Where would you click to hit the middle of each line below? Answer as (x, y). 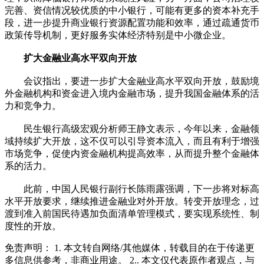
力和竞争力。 (33, 105)
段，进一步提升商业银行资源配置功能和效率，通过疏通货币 (132, 22)
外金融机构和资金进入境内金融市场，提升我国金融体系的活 (132, 93)
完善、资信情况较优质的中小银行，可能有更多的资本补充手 (132, 10)
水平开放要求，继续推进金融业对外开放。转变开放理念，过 (132, 201)
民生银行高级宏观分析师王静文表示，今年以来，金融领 (132, 128)
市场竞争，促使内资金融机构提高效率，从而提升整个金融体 (132, 153)
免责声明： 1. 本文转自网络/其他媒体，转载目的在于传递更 (130, 247)
